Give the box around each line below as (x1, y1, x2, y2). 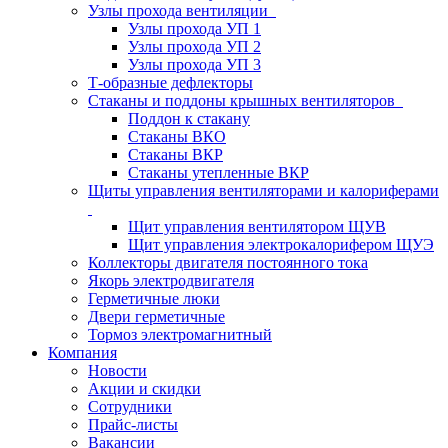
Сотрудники (88, 398, 172, 415)
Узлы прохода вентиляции (88, 2, 276, 19)
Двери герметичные (88, 308, 225, 325)
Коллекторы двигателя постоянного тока (88, 254, 368, 271)
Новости (88, 362, 147, 379)
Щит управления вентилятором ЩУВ (128, 218, 386, 235)
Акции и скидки (88, 380, 201, 397)
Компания (48, 344, 117, 361)
